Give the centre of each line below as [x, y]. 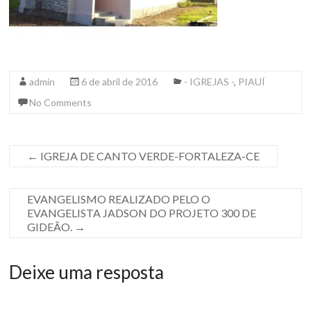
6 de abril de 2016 [120, 82]
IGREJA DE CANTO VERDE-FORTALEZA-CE [149, 156]
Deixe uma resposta [87, 272]
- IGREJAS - [209, 82]
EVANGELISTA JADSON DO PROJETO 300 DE [142, 213]
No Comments [61, 102]
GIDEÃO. [51, 227]
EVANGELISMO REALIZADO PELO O [119, 199]
